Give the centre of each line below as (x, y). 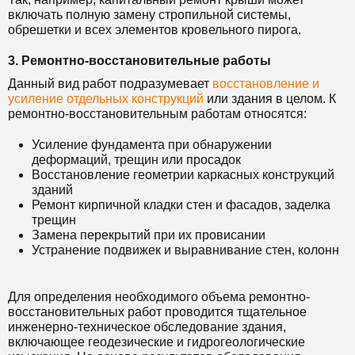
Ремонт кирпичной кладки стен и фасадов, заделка (181, 204)
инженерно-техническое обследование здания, (147, 326)
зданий (52, 189)
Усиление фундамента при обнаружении (152, 144)
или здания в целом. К (270, 98)
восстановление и (266, 83)
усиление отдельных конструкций (106, 98)
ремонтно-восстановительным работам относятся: (157, 113)
